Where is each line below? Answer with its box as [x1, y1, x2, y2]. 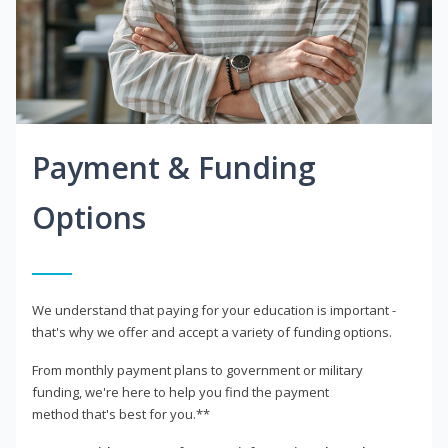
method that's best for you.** [32, 405, 210, 424]
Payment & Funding [32, 147, 316, 189]
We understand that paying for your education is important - [32, 301, 396, 320]
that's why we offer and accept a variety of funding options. [32, 323, 392, 342]
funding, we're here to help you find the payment [32, 383, 329, 402]
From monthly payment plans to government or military [32, 361, 363, 380]
